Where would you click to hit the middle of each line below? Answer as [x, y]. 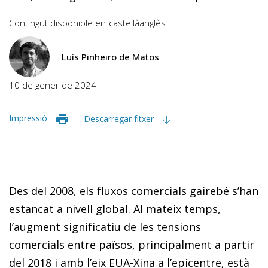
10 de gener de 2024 [53, 85]
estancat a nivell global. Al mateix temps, [115, 208]
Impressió [28, 118]
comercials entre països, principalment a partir [132, 244]
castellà [124, 22]
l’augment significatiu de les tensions [105, 226]
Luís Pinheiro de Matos [110, 57]
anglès [153, 22]
